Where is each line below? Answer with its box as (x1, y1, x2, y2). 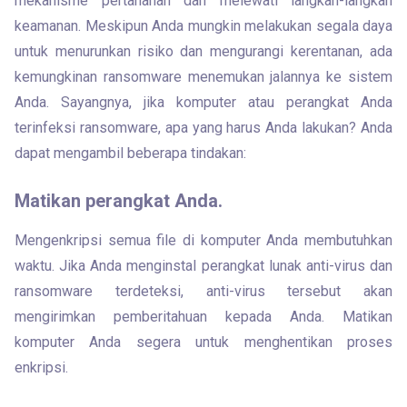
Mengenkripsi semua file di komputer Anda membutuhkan (15, 232, 392, 249)
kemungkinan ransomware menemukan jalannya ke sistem (15, 68, 392, 85)
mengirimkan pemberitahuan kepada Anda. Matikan (15, 308, 392, 325)
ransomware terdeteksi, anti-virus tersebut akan (15, 283, 392, 300)
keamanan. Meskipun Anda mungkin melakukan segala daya (15, 17, 392, 35)
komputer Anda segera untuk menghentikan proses (15, 333, 392, 351)
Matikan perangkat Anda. (15, 190, 223, 212)
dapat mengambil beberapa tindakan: (15, 144, 246, 162)
